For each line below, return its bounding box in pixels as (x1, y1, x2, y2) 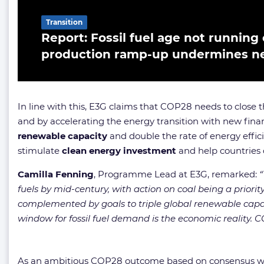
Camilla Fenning (18, 168, 94, 180)
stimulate (18, 144, 62, 156)
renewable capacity (18, 130, 107, 141)
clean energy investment (62, 144, 176, 156)
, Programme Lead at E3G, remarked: (94, 168, 259, 180)
